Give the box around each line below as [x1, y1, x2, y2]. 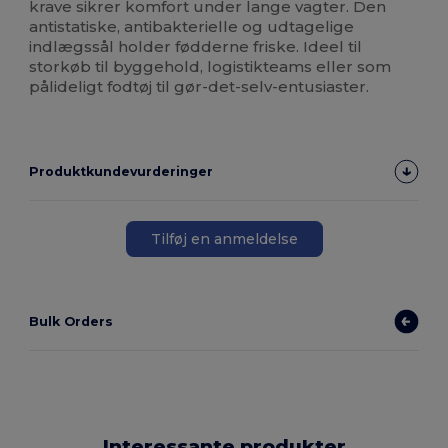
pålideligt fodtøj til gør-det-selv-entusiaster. [29, 77, 370, 97]
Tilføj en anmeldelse [150, 229, 298, 248]
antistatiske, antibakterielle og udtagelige [29, 17, 355, 37]
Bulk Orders [29, 314, 114, 330]
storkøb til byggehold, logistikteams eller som [29, 57, 392, 77]
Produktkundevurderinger [29, 164, 214, 180]
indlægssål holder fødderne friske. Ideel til [29, 37, 363, 57]
